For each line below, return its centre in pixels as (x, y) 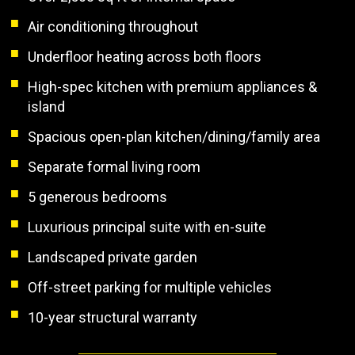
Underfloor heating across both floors (145, 56)
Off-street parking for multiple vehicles (150, 287)
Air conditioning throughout (113, 26)
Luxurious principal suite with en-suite (147, 227)
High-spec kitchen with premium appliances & (172, 86)
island (46, 106)
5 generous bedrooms (97, 197)
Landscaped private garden (113, 257)
